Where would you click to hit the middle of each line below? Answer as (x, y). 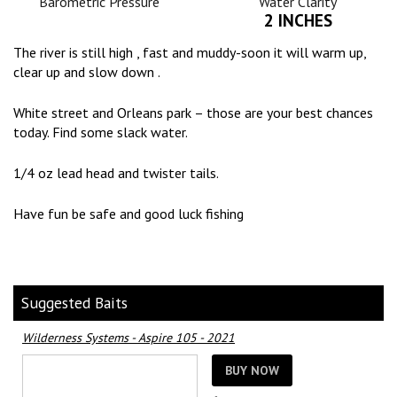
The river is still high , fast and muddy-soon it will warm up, (190, 52)
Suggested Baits (74, 303)
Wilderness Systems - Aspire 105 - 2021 (128, 338)
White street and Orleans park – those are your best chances (193, 112)
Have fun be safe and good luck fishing (128, 213)
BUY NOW (252, 370)
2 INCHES (298, 19)
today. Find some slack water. (101, 132)
